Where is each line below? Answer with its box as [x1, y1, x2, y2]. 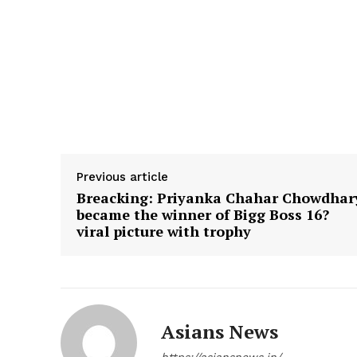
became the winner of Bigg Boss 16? [76, 205, 329, 225]
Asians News [161, 319, 278, 345]
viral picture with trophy [76, 222, 251, 241]
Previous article [76, 170, 168, 185]
